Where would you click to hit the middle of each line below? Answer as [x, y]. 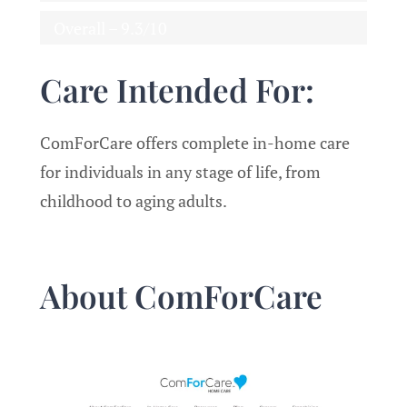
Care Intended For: [177, 89]
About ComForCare [181, 296]
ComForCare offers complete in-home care [194, 142]
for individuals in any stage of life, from [180, 171]
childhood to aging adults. [134, 200]
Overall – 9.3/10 [110, 28]
